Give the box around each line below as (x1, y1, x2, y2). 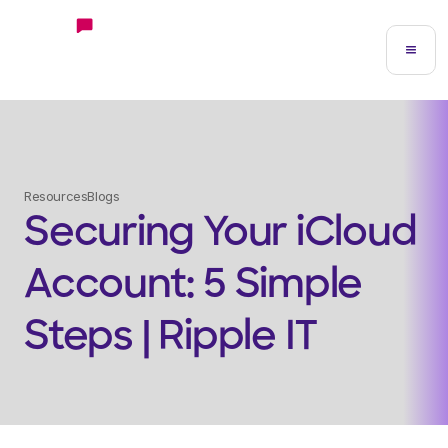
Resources (24, 188, 88, 204)
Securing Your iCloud (24, 215, 417, 255)
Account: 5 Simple (24, 267, 363, 307)
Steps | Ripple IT (24, 319, 319, 359)
